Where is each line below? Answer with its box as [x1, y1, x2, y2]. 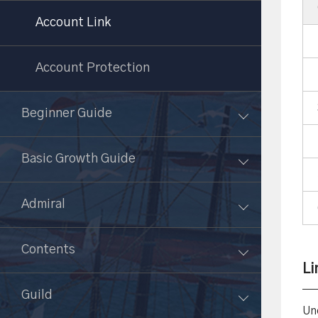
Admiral [21, 198, 65, 211]
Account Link [35, 16, 111, 29]
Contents [21, 243, 75, 256]
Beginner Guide [21, 107, 112, 120]
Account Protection [35, 62, 150, 75]
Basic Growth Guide [21, 153, 136, 165]
